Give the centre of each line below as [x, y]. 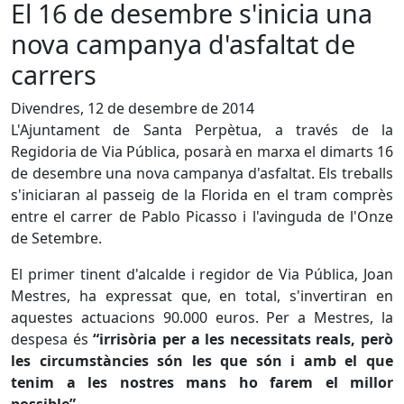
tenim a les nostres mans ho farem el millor [202, 382]
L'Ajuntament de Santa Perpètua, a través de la [202, 130]
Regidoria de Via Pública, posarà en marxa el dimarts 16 [202, 151]
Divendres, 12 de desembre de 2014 [133, 108]
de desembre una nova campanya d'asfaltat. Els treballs [202, 173]
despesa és [50, 339]
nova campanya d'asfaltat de [183, 44]
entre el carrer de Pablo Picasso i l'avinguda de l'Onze [202, 216]
